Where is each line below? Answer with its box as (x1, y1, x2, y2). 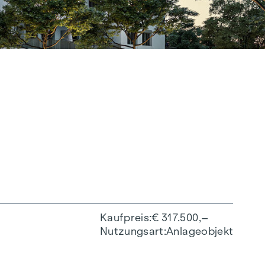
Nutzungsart (100, 225, 164, 237)
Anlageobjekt (166, 225, 234, 237)
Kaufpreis (100, 211, 150, 224)
